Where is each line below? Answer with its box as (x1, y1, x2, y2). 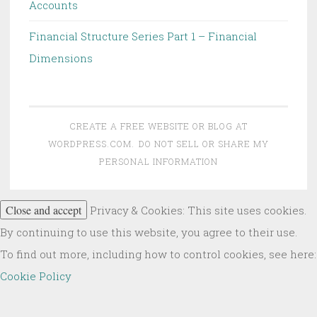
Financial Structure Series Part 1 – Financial (29, 29, 257, 44)
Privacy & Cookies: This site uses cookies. (87, 203, 306, 218)
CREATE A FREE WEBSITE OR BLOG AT (69, 120, 248, 132)
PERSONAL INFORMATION (99, 156, 218, 168)
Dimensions (29, 51, 93, 66)
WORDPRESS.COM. (47, 138, 134, 150)
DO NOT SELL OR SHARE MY (139, 138, 270, 150)
